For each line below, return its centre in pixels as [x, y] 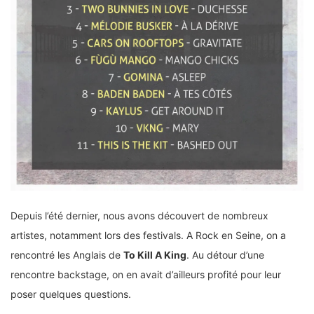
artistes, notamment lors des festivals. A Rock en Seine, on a [148, 235]
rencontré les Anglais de [67, 254]
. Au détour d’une [225, 254]
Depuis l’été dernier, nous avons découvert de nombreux [139, 215]
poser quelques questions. [71, 294]
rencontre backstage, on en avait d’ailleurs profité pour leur [146, 274]
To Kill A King [155, 254]
